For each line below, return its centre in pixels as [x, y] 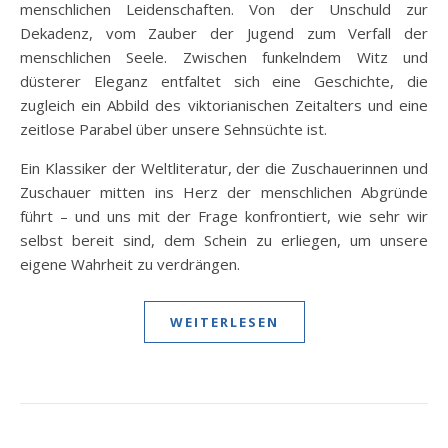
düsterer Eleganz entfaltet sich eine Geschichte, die [224, 81]
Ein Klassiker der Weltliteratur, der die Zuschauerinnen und [224, 168]
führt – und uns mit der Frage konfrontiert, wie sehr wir [224, 216]
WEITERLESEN [224, 322]
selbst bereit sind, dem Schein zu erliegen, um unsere [224, 240]
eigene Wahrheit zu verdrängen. [130, 264]
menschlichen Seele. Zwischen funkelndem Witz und [224, 57]
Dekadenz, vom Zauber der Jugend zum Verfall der [224, 33]
